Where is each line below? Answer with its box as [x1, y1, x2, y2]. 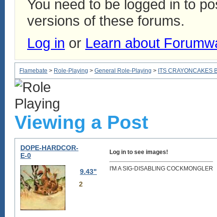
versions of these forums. [27, 13, 185, 29]
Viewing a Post [15, 112, 148, 133]
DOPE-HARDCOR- [20, 144, 78, 152]
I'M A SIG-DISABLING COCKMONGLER [109, 165, 213, 172]
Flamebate [19, 67, 47, 74]
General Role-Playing [94, 67, 152, 74]
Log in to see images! [109, 149, 168, 155]
